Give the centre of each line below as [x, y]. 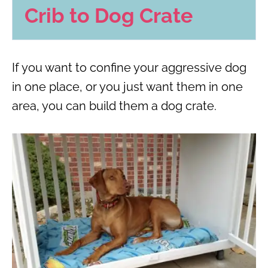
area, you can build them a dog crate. [114, 106]
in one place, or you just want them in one [127, 86]
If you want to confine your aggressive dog [129, 67]
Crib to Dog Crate [109, 15]
